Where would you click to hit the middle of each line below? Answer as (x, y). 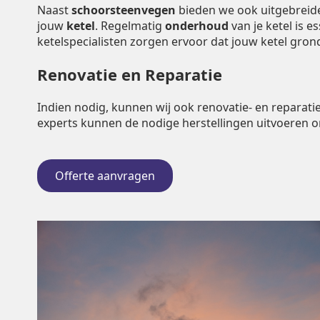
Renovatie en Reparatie (130, 75)
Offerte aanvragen (105, 176)
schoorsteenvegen (124, 10)
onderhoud (197, 26)
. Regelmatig (130, 26)
